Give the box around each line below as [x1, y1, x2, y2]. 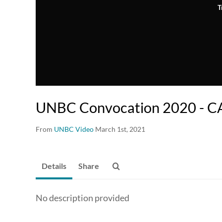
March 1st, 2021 [95, 125, 145, 134]
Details [42, 161, 66, 171]
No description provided [36, 192, 129, 204]
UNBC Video [54, 125, 94, 134]
